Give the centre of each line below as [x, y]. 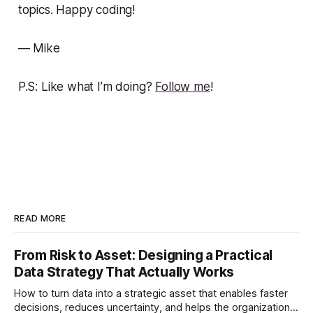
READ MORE [40, 219]
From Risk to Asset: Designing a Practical [144, 256]
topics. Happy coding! [77, 10]
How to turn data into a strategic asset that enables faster [151, 294]
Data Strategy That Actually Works [124, 272]
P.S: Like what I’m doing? [87, 87]
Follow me [183, 87]
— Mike [39, 49]
